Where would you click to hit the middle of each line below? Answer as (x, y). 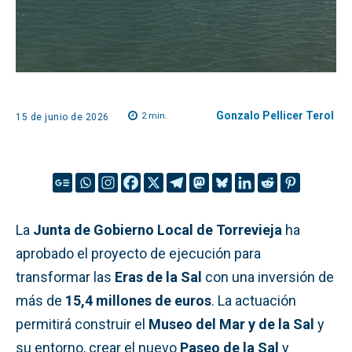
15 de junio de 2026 (62, 117)
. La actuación (254, 300)
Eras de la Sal (158, 277)
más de (40, 300)
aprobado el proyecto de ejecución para (138, 253)
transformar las (65, 277)
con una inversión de (268, 277)
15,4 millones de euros (138, 300)
